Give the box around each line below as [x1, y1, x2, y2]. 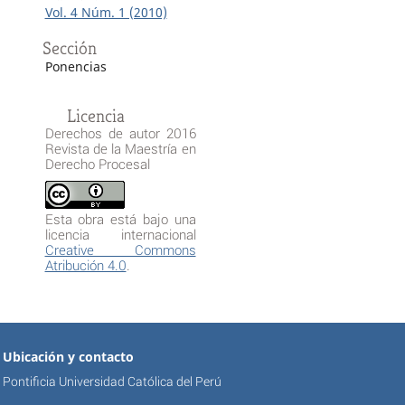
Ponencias [44, 58, 107, 76]
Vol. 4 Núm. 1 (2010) [44, 4, 167, 22]
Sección [42, 37, 97, 61]
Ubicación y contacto [2, 348, 134, 366]
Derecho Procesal [44, 155, 150, 174]
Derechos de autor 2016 [44, 124, 196, 143]
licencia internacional [44, 225, 196, 244]
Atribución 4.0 [44, 256, 127, 275]
